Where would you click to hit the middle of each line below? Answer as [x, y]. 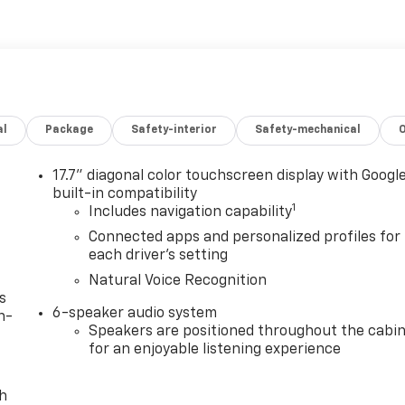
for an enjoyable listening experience [215, 350]
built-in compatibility [125, 195]
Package [70, 131]
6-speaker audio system [135, 314]
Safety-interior [174, 131]
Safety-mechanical [308, 131]
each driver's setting [159, 256]
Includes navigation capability [191, 213]
